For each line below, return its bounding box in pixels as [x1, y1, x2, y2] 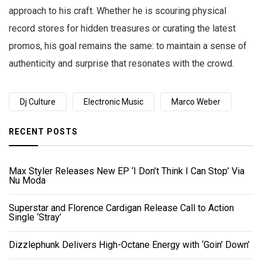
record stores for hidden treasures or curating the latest [9, 23, 236, 35]
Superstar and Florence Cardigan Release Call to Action [9, 202, 234, 214]
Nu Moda [9, 175, 46, 187]
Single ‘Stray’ [9, 212, 61, 223]
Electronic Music [84, 97, 143, 107]
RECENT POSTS [9, 127, 78, 137]
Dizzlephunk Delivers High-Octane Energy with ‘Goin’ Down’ [9, 239, 250, 251]
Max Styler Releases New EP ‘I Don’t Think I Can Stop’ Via [9, 166, 244, 177]
